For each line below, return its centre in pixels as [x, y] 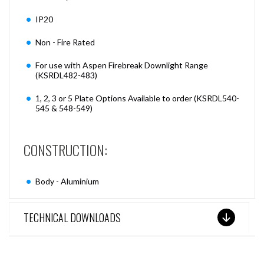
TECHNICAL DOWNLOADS [72, 217]
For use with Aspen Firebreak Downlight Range [122, 65]
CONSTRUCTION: [65, 150]
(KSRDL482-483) [66, 75]
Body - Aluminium [67, 181]
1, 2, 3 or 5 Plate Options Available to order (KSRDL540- [137, 98]
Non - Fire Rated [65, 42]
